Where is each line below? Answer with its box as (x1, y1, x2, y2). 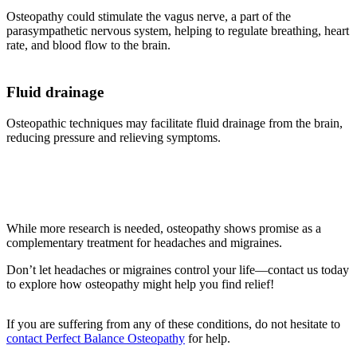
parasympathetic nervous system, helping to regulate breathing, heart (6, 24, 349, 38)
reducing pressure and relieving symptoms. (6, 130, 221, 144)
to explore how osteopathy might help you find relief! (6, 277, 274, 291)
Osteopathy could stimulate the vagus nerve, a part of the (6, 10, 291, 24)
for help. (185, 331, 230, 345)
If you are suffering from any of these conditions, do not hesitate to (6, 316, 340, 331)
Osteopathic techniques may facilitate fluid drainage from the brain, (6, 116, 343, 130)
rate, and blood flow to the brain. (6, 38, 171, 53)
